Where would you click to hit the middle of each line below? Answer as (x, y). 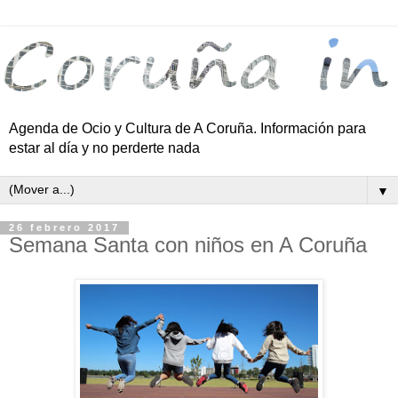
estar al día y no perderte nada (104, 148)
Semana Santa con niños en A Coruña (188, 245)
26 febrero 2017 (64, 228)
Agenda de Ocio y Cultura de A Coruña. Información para (187, 129)
